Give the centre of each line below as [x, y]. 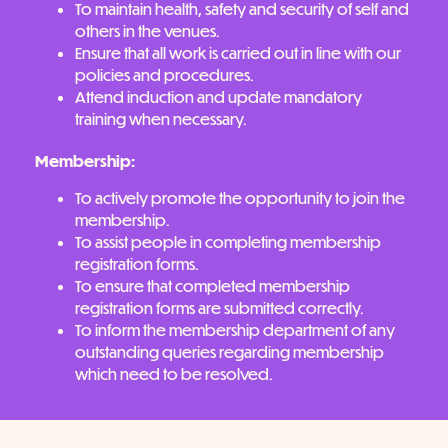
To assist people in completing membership [228, 241]
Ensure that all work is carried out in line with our [238, 53]
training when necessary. [161, 119]
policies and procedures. [164, 75]
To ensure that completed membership [212, 285]
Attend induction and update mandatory [218, 97]
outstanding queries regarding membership [229, 351]
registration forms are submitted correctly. [219, 307]
